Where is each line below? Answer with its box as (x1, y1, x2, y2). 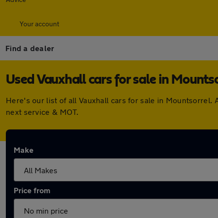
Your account (19, 19, 59, 28)
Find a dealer (5, 43, 54, 53)
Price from (14, 185, 50, 195)
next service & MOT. (6, 107, 79, 116)
